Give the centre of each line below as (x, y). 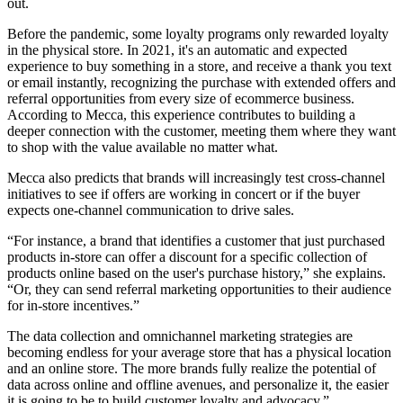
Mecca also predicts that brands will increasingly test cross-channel (196, 177)
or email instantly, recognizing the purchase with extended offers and (201, 82)
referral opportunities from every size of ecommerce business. (181, 98)
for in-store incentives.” (73, 305)
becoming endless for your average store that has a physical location (199, 352)
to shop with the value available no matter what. (143, 147)
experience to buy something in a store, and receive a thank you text (199, 66)
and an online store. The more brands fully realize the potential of (192, 368)
